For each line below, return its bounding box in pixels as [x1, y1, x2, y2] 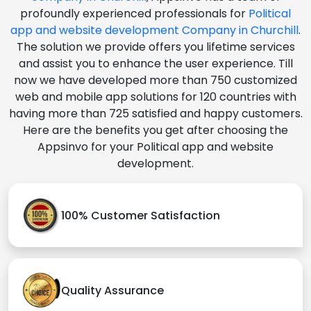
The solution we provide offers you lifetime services [16, 39, 295, 56]
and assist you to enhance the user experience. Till [18, 56, 293, 72]
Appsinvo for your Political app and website [37, 139, 274, 155]
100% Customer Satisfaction [61, 207, 220, 224]
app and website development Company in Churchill [10, 22, 299, 39]
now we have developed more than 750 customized [14, 72, 297, 89]
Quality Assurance [61, 282, 164, 299]
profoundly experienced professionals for [20, 6, 249, 22]
